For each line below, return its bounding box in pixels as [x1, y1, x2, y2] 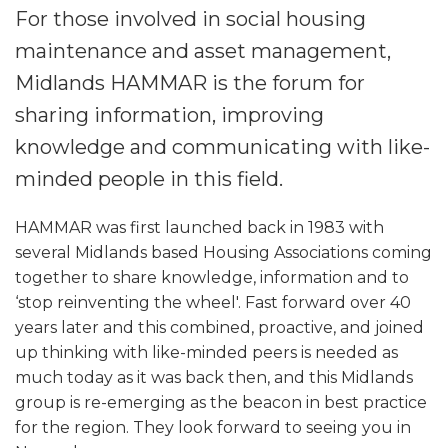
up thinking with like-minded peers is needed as [15, 343, 398, 362]
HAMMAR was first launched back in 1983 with [15, 218, 384, 237]
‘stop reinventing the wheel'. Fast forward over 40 [15, 293, 411, 312]
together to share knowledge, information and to [15, 268, 409, 287]
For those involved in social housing [15, 7, 366, 31]
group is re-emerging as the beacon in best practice [15, 393, 427, 412]
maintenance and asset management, [15, 39, 391, 63]
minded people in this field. [15, 167, 283, 191]
